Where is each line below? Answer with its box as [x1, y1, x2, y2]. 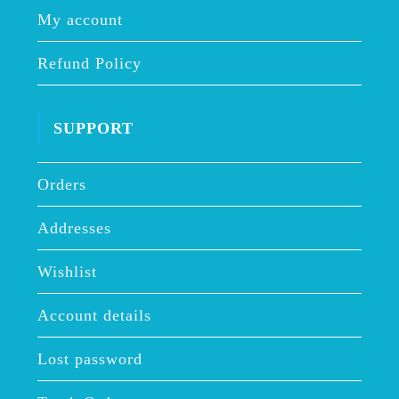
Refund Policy [37, 54, 142, 73]
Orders [37, 175, 86, 194]
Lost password [37, 350, 142, 369]
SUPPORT [53, 119, 134, 138]
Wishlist [37, 263, 97, 281]
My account [37, 11, 123, 29]
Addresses [37, 219, 111, 238]
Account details [37, 306, 151, 325]
